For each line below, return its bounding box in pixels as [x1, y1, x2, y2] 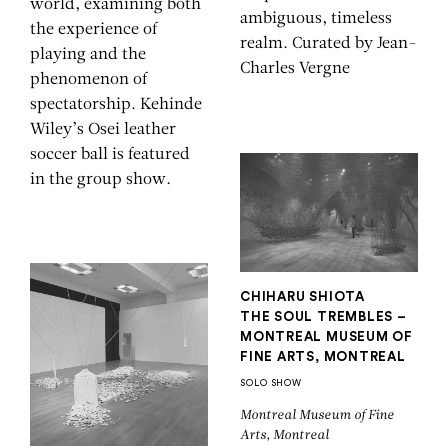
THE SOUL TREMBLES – [240, 309, 407, 323]
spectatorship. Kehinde [30, 96, 202, 113]
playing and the [30, 46, 146, 63]
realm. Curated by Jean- [240, 36, 417, 53]
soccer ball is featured [30, 146, 190, 163]
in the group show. [30, 171, 171, 188]
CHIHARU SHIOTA [240, 289, 365, 303]
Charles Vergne [240, 61, 350, 78]
